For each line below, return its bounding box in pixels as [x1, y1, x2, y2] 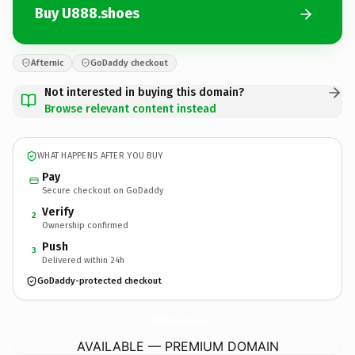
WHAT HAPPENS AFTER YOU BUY [37, 151, 163, 161]
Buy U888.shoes [35, 5, 139, 22]
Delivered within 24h [42, 254, 124, 265]
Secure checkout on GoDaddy [42, 185, 163, 196]
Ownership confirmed [42, 219, 128, 231]
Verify [42, 204, 74, 219]
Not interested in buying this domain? [44, 85, 244, 99]
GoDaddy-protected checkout [37, 276, 162, 286]
